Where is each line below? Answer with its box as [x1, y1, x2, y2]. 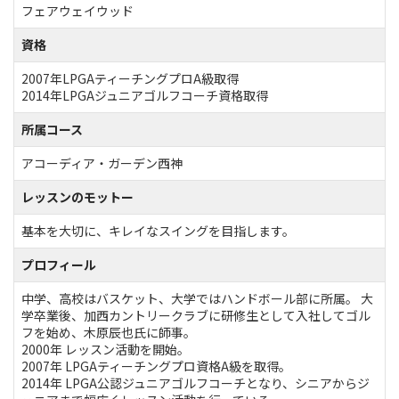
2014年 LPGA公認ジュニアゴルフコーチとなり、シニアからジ [21, 373, 370, 392]
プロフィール [21, 255, 96, 273]
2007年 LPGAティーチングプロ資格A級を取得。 [21, 356, 291, 375]
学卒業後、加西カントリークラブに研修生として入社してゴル [21, 305, 370, 324]
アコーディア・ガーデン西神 [21, 153, 183, 172]
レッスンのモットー [21, 187, 134, 206]
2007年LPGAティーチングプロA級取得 [21, 69, 239, 87]
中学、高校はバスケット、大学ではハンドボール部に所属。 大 [21, 289, 373, 307]
